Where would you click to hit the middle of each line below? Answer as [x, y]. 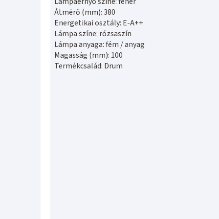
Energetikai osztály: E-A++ [99, 23]
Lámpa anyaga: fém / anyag [99, 44]
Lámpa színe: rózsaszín [93, 33]
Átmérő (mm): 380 [85, 12]
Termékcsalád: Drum [88, 66]
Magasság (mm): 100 [88, 55]
